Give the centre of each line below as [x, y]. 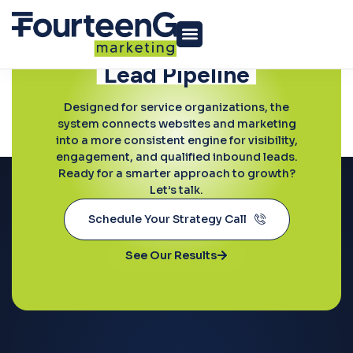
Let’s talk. [176, 190]
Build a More [176, 27]
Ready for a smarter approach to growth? [176, 173]
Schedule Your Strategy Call [167, 219]
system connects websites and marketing [176, 123]
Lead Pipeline [176, 74]
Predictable [176, 50]
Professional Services [134, 87]
